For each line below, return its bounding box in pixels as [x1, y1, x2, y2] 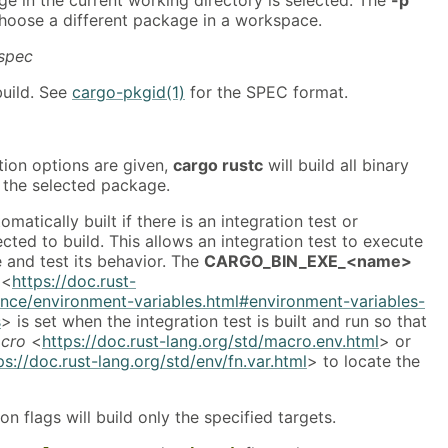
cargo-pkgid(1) [72, 81, 185, 102]
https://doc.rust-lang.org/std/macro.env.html [42, 330, 379, 351]
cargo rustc [173, 154, 263, 175]
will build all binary [263, 154, 409, 175]
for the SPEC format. [185, 81, 348, 102]
